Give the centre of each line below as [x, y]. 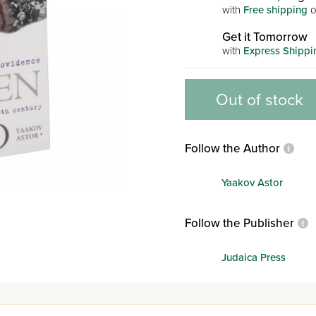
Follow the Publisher [239, 223]
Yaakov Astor [252, 182]
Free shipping [275, 10]
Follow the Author [232, 148]
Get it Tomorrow [265, 37]
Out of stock [260, 100]
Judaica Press [253, 257]
